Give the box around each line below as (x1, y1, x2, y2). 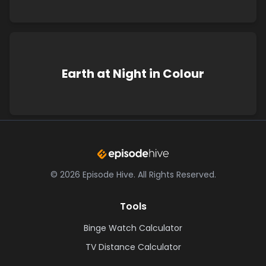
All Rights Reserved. (137, 168, 216, 180)
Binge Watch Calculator (84, 221, 182, 234)
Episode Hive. (80, 168, 138, 180)
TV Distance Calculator (85, 240, 181, 253)
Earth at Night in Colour (62, 65, 204, 82)
